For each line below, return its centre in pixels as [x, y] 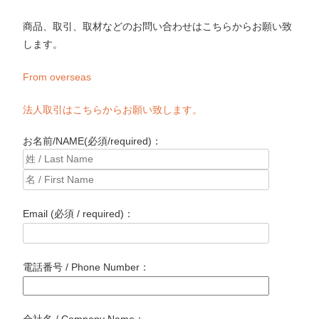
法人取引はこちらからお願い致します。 [113, 110]
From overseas [57, 77]
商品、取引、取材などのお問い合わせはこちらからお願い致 [158, 26]
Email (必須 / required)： [79, 214]
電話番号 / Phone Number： [87, 267]
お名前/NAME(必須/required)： [93, 141]
